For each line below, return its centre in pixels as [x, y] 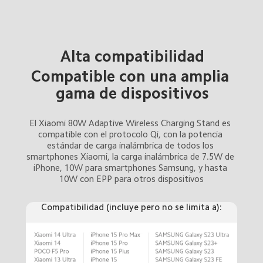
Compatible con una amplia [132, 76]
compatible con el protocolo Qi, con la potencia [131, 134]
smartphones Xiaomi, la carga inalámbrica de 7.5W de [131, 156]
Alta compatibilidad [132, 56]
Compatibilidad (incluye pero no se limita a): [131, 207]
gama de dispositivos [132, 93]
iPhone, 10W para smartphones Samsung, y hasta [131, 167]
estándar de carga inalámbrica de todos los [131, 145]
